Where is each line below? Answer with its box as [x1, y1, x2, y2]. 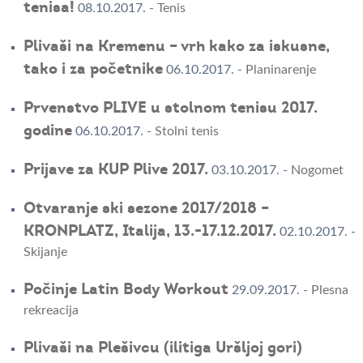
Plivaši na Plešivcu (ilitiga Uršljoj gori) [23, 338, 302, 358]
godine [23, 121, 72, 141]
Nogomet [290, 164, 344, 177]
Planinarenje [245, 63, 316, 77]
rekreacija [23, 304, 79, 318]
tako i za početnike [23, 59, 163, 79]
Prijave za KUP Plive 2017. [23, 160, 208, 180]
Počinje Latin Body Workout [23, 280, 228, 300]
